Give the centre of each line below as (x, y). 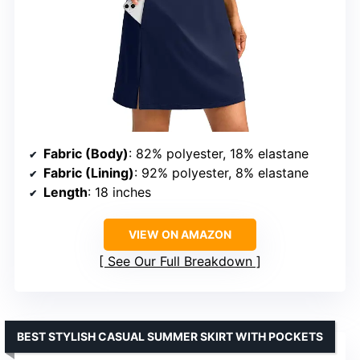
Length (65, 192)
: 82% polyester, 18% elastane (219, 154)
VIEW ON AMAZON (180, 235)
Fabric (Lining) (89, 173)
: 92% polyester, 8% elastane (221, 173)
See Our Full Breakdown (180, 262)
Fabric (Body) (86, 154)
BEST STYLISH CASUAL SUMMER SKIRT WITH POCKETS (170, 337)
